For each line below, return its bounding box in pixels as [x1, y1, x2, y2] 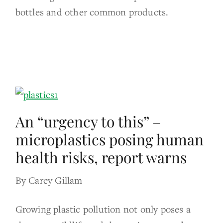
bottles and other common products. [15, 5, 169, 18]
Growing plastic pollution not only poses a [15, 202, 191, 215]
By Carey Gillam [15, 173, 83, 186]
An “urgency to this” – [15, 111, 161, 131]
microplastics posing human [15, 129, 204, 149]
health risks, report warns [15, 147, 187, 167]
